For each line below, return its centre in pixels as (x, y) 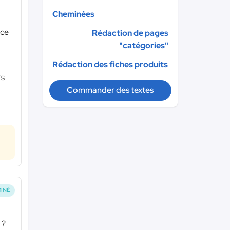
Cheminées (73, 14)
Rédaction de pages (130, 33)
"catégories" (144, 45)
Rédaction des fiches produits (110, 64)
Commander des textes (110, 90)
